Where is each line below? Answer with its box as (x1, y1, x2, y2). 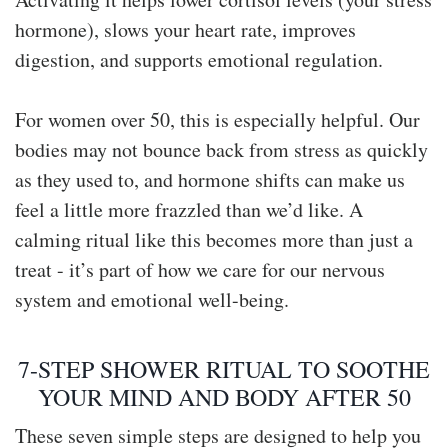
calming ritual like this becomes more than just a (15, 225, 413, 253)
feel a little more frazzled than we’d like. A (15, 195, 363, 223)
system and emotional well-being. (15, 285, 289, 313)
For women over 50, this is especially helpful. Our (15, 105, 420, 133)
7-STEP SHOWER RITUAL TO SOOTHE (18, 352, 430, 385)
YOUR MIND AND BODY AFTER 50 (37, 380, 411, 413)
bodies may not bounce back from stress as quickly (15, 135, 428, 163)
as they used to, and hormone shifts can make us (15, 165, 405, 193)
